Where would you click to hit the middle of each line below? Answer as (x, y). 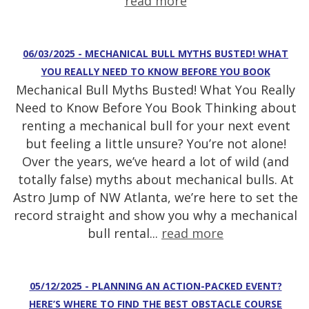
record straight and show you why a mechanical (156, 216)
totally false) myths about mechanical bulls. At (156, 180)
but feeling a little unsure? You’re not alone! (156, 144)
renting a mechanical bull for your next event (156, 126)
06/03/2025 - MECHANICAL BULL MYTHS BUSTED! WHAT (156, 54)
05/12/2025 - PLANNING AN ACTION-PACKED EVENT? (156, 286)
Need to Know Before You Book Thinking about (156, 108)
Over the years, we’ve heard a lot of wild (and (156, 162)
